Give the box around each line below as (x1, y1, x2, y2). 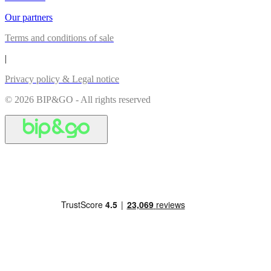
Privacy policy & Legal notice (5, 74, 119, 85)
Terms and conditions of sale (5, 33, 114, 44)
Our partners (5, 12, 53, 23)
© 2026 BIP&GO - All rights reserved (5, 94, 151, 105)
